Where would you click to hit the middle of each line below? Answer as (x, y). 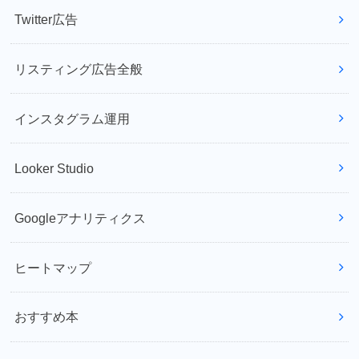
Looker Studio (54, 168)
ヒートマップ (53, 267)
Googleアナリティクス (81, 218)
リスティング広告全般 (79, 69)
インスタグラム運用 (73, 118)
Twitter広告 (46, 19)
